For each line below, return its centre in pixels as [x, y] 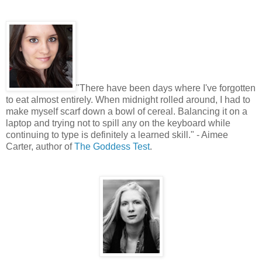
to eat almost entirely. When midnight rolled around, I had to [128, 99]
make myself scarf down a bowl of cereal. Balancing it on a [127, 111]
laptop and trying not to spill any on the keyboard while [118, 123]
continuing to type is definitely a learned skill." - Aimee [117, 135]
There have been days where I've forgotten [168, 88]
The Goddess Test [112, 146]
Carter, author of [40, 146]
